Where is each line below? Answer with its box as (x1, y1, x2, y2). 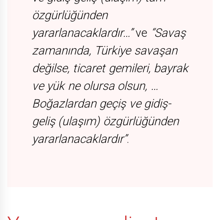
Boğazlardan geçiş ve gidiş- (32, 96, 171, 110)
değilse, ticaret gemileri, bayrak (32, 61, 188, 75)
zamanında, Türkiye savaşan (32, 43, 177, 57)
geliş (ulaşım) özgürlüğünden (32, 114, 179, 128)
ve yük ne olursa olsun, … (32, 79, 158, 93)
